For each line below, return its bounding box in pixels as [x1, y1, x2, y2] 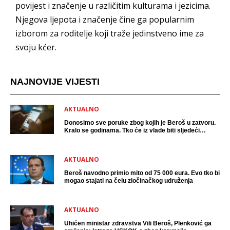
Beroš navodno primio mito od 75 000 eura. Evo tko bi [64, 169, 220, 177]
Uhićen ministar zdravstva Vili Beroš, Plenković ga [64, 220, 212, 227]
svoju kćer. [15, 42, 56, 53]
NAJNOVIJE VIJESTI [10, 76, 100, 87]
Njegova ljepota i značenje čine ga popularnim [15, 14, 194, 25]
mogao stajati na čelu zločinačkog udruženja [64, 177, 193, 184]
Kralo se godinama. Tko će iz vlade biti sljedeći [64, 127, 200, 134]
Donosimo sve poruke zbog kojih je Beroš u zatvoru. [64, 119, 216, 126]
